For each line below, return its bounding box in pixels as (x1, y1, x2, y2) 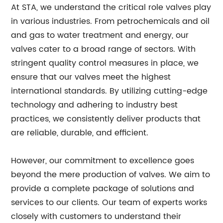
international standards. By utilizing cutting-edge (11, 85, 208, 98)
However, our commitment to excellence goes (11, 154, 195, 167)
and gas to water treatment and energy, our (11, 29, 189, 42)
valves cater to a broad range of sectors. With (11, 43, 196, 56)
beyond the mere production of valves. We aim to (11, 168, 211, 181)
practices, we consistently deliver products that (11, 112, 201, 125)
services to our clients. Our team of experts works (11, 196, 208, 209)
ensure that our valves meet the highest (11, 71, 171, 84)
